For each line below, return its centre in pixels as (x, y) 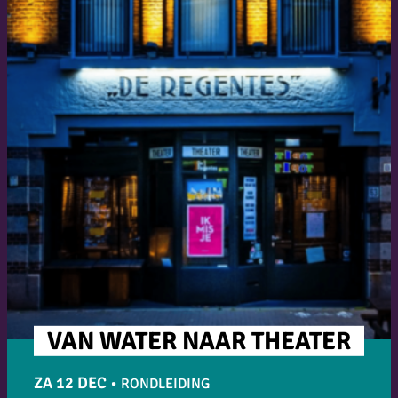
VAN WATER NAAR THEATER (199, 341)
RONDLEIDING (165, 383)
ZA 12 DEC (70, 382)
